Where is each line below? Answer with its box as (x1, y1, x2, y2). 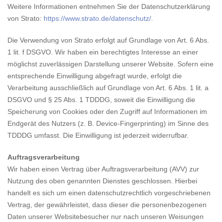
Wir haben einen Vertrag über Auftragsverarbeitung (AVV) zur (7, 165, 199, 173)
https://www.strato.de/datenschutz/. (44, 14, 153, 22)
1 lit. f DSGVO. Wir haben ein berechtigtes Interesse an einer (7, 48, 198, 56)
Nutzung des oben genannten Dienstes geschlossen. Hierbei (7, 177, 197, 185)
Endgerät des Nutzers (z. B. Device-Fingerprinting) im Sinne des (7, 119, 209, 127)
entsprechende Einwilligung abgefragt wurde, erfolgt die (7, 72, 182, 80)
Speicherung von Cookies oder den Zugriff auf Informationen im (7, 108, 207, 115)
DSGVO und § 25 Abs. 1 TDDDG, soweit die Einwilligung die (7, 96, 195, 104)
